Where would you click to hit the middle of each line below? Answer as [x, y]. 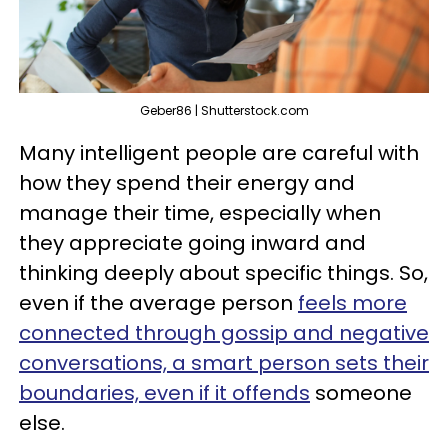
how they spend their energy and [187, 183]
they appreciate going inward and [192, 243]
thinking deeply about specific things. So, [223, 273]
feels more [352, 303]
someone [361, 393]
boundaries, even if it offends [164, 393]
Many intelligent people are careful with [219, 153]
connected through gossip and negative [224, 333]
